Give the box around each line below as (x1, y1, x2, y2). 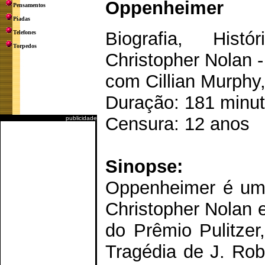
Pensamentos (13, 2, 46, 8)
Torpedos (13, 43, 37, 49)
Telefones (13, 29, 36, 35)
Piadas (13, 15, 30, 22)
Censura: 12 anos (105, 114, 250, 134)
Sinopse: (105, 156, 183, 177)
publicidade (66, 115, 97, 121)
